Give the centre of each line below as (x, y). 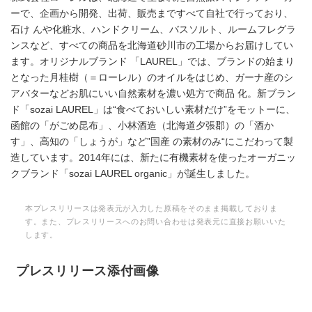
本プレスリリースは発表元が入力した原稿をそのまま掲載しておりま (151, 208)
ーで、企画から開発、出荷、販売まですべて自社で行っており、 (152, 14)
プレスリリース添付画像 (88, 271)
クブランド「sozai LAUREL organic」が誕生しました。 (133, 174)
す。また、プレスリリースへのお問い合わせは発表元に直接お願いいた (156, 221)
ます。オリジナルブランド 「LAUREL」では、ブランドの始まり (153, 62)
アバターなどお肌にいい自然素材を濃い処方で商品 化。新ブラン (153, 94)
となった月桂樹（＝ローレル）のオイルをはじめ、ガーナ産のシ (152, 78)
